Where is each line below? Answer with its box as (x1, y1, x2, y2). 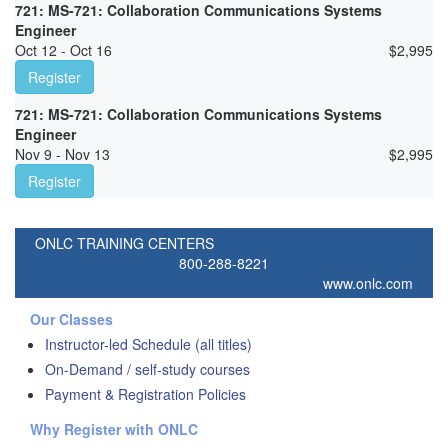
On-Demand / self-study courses (45, 359, 250, 380)
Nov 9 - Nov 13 (15, 144, 110, 165)
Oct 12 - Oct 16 (15, 40, 112, 61)
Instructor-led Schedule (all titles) (45, 334, 252, 355)
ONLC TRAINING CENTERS (35, 233, 214, 254)
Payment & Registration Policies (45, 384, 246, 405)
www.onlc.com (323, 273, 413, 294)
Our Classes (30, 309, 113, 330)
